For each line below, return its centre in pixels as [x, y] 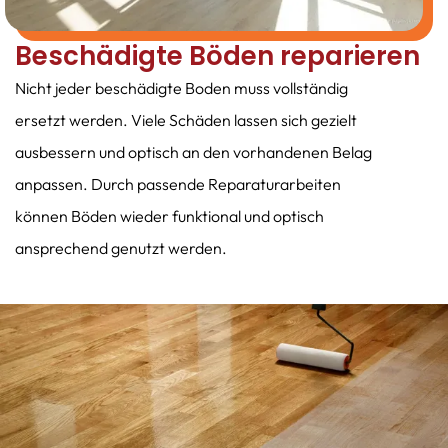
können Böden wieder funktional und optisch [169, 215]
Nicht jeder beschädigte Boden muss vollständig [181, 87]
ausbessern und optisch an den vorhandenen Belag [193, 151]
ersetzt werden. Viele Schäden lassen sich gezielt [186, 119]
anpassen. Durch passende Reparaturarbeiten [178, 183]
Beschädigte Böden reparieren [217, 55]
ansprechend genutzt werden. [121, 247]
